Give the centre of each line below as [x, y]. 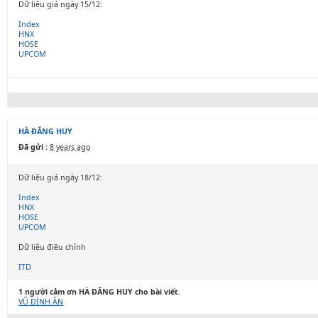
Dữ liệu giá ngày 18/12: [60, 177]
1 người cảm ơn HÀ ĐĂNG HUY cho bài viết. [99, 292]
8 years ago [70, 147]
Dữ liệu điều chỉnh [52, 247]
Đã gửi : [33, 147]
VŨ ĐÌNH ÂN [41, 302]
